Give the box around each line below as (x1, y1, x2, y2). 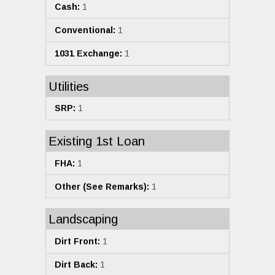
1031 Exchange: (55, 48, 122, 59)
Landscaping (48, 212, 118, 227)
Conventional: (55, 25, 115, 36)
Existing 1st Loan (48, 134, 145, 149)
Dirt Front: (55, 236, 100, 246)
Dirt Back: (55, 260, 98, 270)
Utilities (48, 79, 89, 93)
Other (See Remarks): (55, 181, 149, 192)
